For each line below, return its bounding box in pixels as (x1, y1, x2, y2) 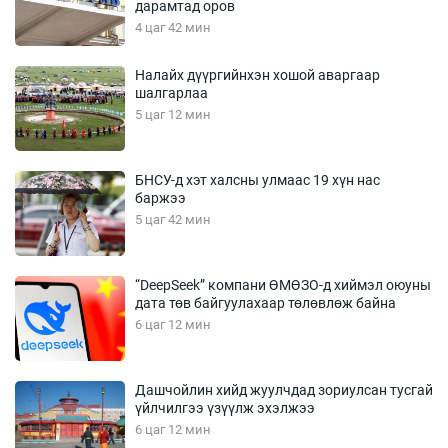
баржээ (135, 189, 186, 206)
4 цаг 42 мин (135, 19, 211, 35)
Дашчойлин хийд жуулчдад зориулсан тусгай (135, 381, 433, 398)
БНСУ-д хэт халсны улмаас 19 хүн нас (135, 171, 380, 188)
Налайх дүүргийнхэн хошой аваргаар (135, 66, 380, 83)
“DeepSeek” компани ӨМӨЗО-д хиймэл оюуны (135, 276, 431, 293)
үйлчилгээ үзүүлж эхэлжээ (135, 399, 315, 416)
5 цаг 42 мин (135, 211, 211, 227)
